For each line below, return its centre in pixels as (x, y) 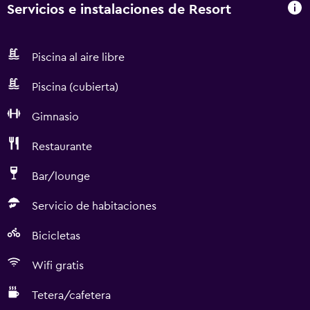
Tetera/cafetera (71, 295)
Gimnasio (55, 117)
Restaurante (62, 147)
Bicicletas (56, 236)
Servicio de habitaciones (94, 206)
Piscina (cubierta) (75, 87)
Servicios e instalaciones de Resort (119, 9)
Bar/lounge (61, 176)
